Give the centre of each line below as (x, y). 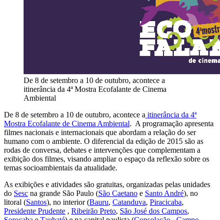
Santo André (164, 193)
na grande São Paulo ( (63, 193)
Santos (36, 202)
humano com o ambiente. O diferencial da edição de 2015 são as (104, 141)
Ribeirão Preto (94, 211)
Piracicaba (166, 202)
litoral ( (15, 202)
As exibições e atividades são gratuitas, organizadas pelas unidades (107, 184)
